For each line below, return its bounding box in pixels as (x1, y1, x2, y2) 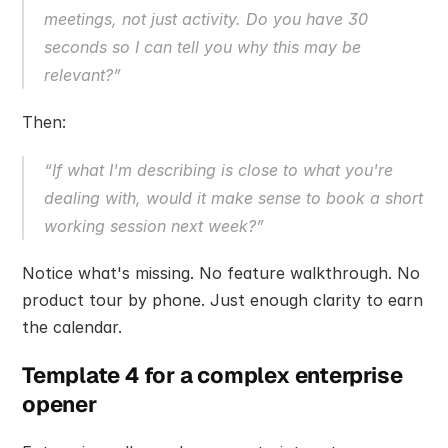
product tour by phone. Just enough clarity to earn (22, 290, 423, 311)
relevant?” (44, 65, 121, 86)
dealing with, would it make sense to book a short (44, 188, 423, 209)
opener (22, 390, 97, 419)
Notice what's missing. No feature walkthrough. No (22, 263, 420, 284)
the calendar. (22, 317, 122, 338)
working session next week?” (44, 216, 264, 237)
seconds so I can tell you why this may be (44, 37, 361, 58)
